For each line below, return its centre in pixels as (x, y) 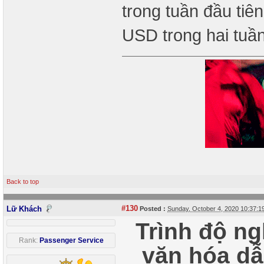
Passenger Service (71, 240)
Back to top (23, 181)
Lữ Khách (24, 209)
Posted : (152, 209)
